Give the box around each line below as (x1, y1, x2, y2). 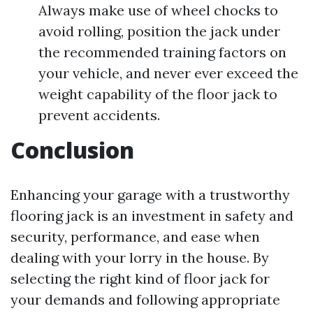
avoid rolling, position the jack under (38, 22, 280, 41)
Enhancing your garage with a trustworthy (10, 186, 290, 204)
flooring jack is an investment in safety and (10, 207, 293, 225)
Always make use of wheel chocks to (38, 1, 278, 20)
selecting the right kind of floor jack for (10, 270, 270, 288)
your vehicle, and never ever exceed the (38, 64, 298, 82)
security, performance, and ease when (10, 228, 260, 246)
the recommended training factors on (38, 43, 286, 61)
